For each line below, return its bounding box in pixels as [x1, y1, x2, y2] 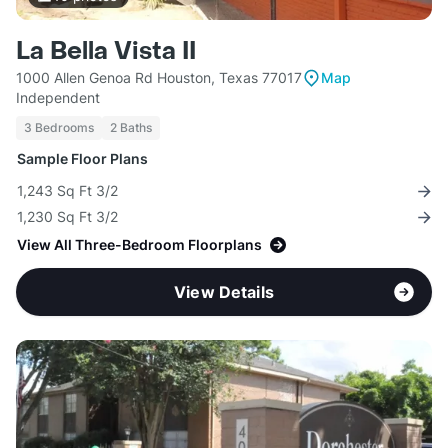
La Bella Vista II [16, 36, 196, 68]
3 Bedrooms [24, 120, 94, 136]
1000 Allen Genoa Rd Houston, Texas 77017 [16, 69, 302, 87]
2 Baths [110, 120, 152, 136]
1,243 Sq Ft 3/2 [17, 182, 118, 200]
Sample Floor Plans [17, 150, 148, 168]
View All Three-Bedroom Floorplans [17, 236, 262, 254]
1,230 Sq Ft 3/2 [17, 208, 118, 226]
